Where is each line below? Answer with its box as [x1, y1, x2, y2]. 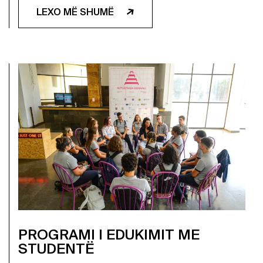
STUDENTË [18, 240, 94, 258]
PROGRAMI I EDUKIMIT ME [18, 225, 200, 244]
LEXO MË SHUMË [36, 6, 116, 18]
